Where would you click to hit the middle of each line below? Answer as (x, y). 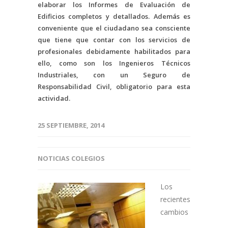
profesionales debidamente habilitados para (114, 51)
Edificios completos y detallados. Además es (114, 16)
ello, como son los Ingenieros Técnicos (114, 63)
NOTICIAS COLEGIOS (71, 158)
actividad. (54, 98)
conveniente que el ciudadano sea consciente (114, 28)
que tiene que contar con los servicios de (114, 40)
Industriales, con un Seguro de (114, 75)
